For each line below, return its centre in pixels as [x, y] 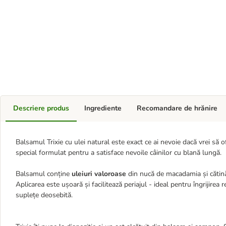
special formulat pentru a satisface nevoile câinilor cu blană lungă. [119, 153]
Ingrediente [103, 108]
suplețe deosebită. [44, 195]
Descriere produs [41, 108]
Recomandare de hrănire [177, 108]
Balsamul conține [44, 174]
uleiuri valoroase [99, 174]
